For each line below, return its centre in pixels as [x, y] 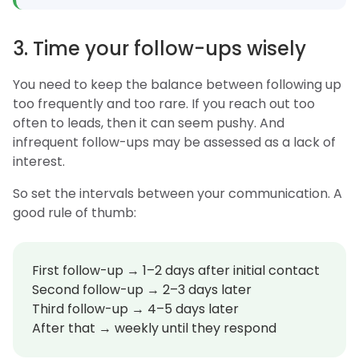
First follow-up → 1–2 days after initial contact [176, 270]
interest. [39, 161]
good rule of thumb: [75, 212]
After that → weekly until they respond [154, 328]
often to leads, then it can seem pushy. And [149, 123]
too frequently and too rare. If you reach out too [164, 103]
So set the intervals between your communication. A [177, 193]
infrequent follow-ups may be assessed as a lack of [174, 142]
